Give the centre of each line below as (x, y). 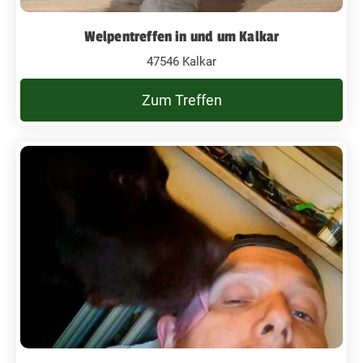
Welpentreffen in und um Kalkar (181, 36)
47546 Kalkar (181, 61)
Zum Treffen (181, 100)
